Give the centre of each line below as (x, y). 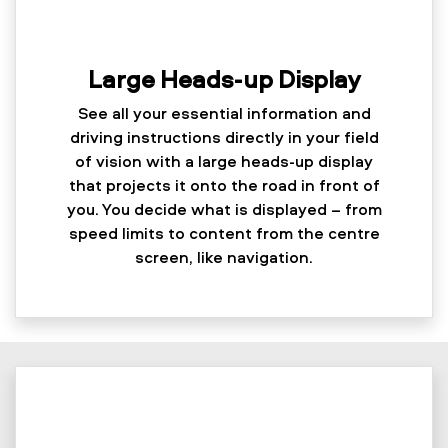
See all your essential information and (224, 113)
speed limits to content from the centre (224, 233)
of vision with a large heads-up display (224, 161)
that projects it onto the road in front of (224, 185)
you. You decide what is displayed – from (224, 209)
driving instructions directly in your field (224, 137)
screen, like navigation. (224, 257)
